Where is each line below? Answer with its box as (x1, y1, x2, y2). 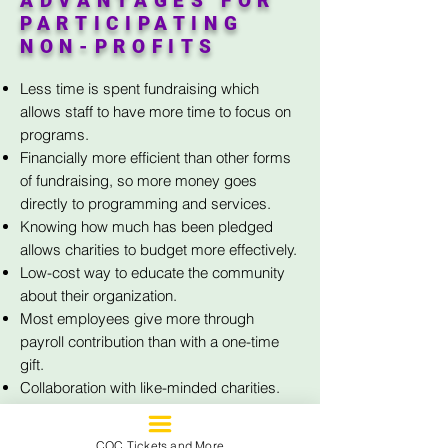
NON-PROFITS (20, 35, 219, 58)
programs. (20, 125, 89, 144)
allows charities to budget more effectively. (20, 240, 297, 259)
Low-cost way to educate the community (20, 263, 285, 282)
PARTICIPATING (20, 12, 244, 35)
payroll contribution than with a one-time (20, 332, 279, 351)
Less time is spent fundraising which (20, 79, 259, 98)
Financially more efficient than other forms (20, 148, 291, 167)
